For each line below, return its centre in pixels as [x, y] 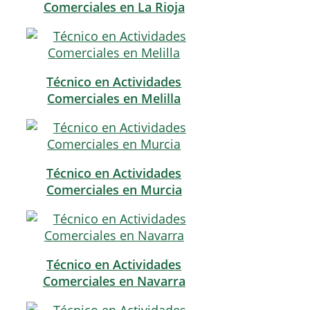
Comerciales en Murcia [114, 190]
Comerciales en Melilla [114, 99]
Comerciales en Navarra [114, 281]
